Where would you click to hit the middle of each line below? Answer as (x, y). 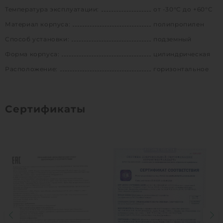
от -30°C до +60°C (183, 9)
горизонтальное (181, 69)
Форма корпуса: (32, 54)
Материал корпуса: (38, 24)
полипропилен (179, 24)
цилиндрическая (182, 54)
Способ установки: (37, 39)
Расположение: (31, 69)
